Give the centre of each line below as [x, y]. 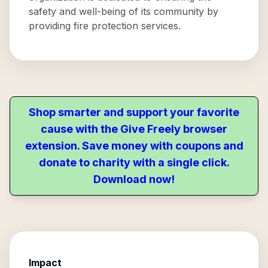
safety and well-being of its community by [124, 11]
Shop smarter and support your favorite [134, 112]
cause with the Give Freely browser [134, 129]
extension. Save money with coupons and [134, 146]
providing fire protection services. [105, 26]
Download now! [134, 179]
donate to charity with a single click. [134, 162]
